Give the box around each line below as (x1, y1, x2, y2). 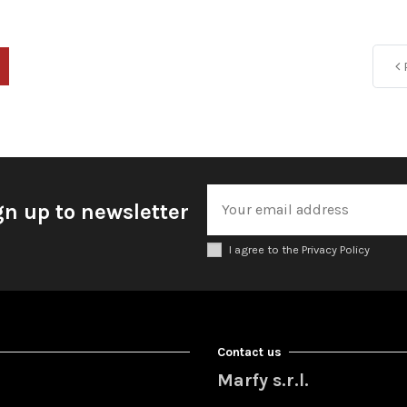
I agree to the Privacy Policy (229, 242, 370, 256)
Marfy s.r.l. (217, 369, 309, 391)
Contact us (217, 343, 282, 360)
